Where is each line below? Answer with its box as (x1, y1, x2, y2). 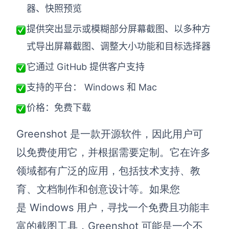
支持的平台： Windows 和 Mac (27, 82, 157, 93)
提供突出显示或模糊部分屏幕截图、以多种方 (27, 24, 211, 35)
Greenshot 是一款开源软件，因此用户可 (16, 128, 203, 141)
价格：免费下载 (27, 102, 91, 113)
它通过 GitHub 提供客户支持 (27, 61, 145, 73)
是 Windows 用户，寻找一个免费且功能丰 (16, 201, 210, 214)
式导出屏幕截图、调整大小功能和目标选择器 (27, 41, 211, 52)
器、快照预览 (27, 3, 82, 14)
